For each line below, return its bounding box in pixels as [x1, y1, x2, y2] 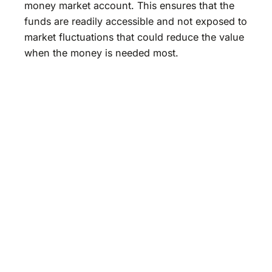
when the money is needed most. [24, 46, 178, 59]
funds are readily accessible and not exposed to [24, 15, 247, 27]
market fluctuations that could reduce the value [24, 30, 244, 43]
